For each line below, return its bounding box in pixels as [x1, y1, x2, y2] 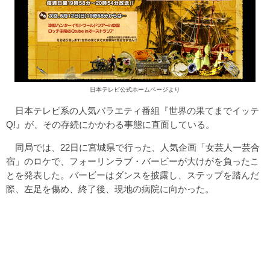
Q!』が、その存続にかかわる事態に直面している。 [6, 119, 215, 130]
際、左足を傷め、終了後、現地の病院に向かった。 [6, 183, 214, 194]
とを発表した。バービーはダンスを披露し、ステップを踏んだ [6, 169, 259, 180]
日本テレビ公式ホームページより [90, 86, 180, 93]
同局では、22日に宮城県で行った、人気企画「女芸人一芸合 [6, 142, 260, 152]
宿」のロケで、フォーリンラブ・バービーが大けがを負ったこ [6, 155, 259, 166]
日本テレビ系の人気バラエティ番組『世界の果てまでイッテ [6, 105, 259, 116]
